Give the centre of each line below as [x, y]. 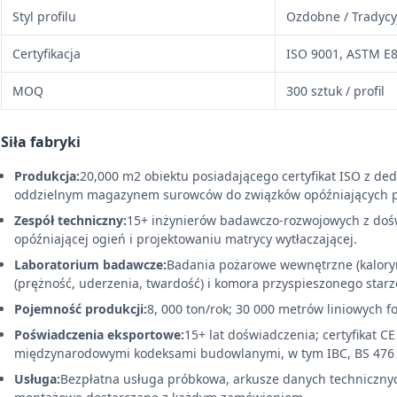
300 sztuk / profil [335, 90]
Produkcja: [47, 175]
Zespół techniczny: [70, 220]
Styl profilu [44, 16]
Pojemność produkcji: [81, 308]
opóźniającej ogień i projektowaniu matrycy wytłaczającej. [186, 238]
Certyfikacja [47, 53]
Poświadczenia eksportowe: [99, 334]
